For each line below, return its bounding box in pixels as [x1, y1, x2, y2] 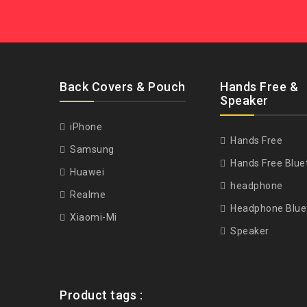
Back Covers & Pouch [60, 79, 186, 94]
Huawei [67, 166, 104, 177]
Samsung [67, 143, 114, 155]
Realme [67, 188, 106, 200]
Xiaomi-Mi [67, 211, 117, 223]
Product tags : [60, 287, 143, 302]
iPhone [67, 121, 102, 132]
